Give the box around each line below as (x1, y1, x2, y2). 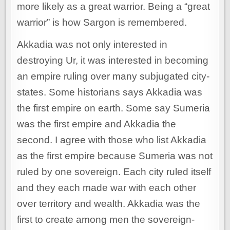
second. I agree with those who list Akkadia (17, 135, 207, 146)
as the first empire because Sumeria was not (17, 150, 213, 162)
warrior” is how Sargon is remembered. (17, 17, 187, 28)
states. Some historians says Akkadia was (17, 87, 203, 98)
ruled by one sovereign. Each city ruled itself (17, 166, 212, 178)
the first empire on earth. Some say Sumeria (17, 103, 210, 114)
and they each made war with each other (17, 182, 197, 194)
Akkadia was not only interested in (17, 39, 168, 50)
